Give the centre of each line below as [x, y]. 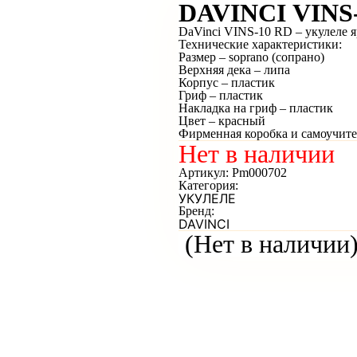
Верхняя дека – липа [234, 70]
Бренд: [196, 211]
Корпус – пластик [227, 82]
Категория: [208, 185]
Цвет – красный [222, 121]
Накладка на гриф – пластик [256, 108]
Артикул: [205, 173]
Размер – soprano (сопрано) [251, 57]
